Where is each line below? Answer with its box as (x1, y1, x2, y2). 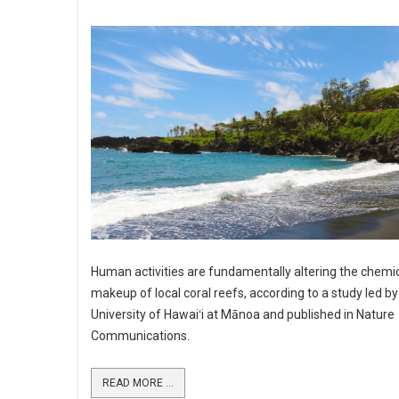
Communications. (91, 329, 192, 343)
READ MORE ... (102, 377, 174, 389)
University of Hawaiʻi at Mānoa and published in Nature (91, 307, 395, 322)
